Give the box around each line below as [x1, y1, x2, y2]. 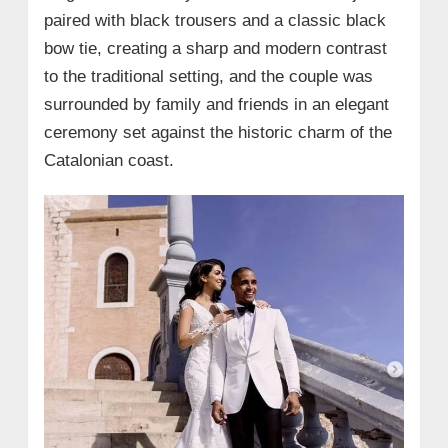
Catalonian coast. [43, 151, 174, 171]
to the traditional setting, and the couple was [43, 67, 373, 87]
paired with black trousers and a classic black [43, 11, 386, 31]
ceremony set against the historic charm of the [43, 123, 392, 143]
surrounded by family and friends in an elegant [43, 95, 389, 115]
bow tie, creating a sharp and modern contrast [43, 39, 387, 59]
